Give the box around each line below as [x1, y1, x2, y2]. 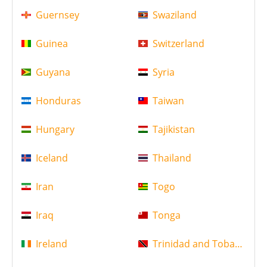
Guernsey [36, 8, 79, 22]
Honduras [36, 94, 81, 108]
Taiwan [152, 94, 184, 108]
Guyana [36, 66, 70, 79]
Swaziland [152, 8, 197, 22]
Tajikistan [152, 123, 195, 136]
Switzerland [152, 37, 204, 51]
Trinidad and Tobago [152, 237, 246, 251]
